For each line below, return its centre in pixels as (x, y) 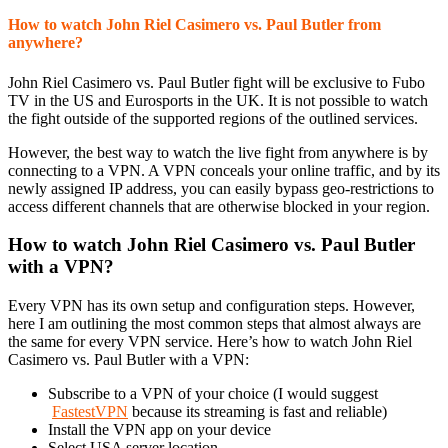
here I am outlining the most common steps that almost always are (214, 323)
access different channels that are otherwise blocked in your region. (219, 206)
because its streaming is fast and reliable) (257, 411)
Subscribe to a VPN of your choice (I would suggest (213, 393)
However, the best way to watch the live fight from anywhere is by (218, 152)
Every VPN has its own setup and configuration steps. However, (211, 305)
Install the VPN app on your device (159, 429)
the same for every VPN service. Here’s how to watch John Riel (210, 341)
